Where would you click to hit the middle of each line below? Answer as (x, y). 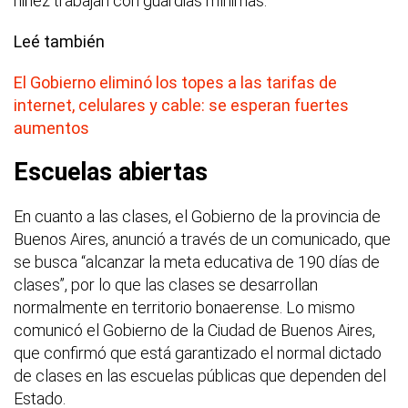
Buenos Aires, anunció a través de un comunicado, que (202, 239)
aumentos (51, 127)
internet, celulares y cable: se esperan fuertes (181, 105)
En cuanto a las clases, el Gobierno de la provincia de (197, 216)
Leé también (59, 41)
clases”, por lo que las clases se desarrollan (166, 284)
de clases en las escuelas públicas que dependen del (200, 375)
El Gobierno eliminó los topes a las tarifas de (175, 82)
